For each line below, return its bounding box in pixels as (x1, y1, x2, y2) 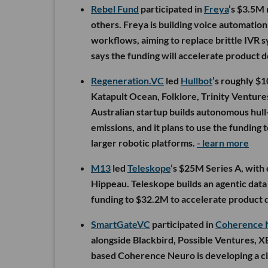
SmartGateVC (91, 218, 150, 230)
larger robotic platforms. (91, 137, 197, 149)
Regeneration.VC (91, 75, 164, 87)
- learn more (197, 137, 249, 149)
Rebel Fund (91, 3, 139, 15)
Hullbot (181, 75, 212, 87)
